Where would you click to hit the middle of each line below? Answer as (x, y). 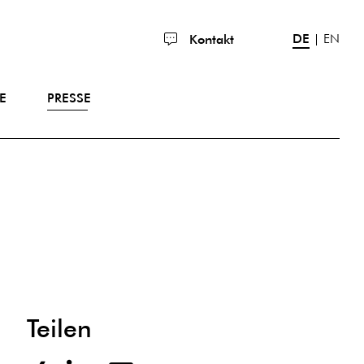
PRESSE (69, 98)
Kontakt (210, 39)
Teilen (59, 329)
